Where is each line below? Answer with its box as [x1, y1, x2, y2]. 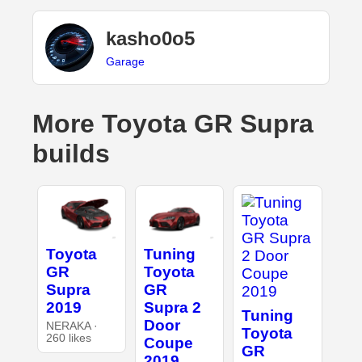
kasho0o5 [106, 27, 195, 49]
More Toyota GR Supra [32, 109, 314, 139]
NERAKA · [45, 319, 98, 332]
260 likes [45, 331, 91, 344]
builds [32, 139, 110, 169]
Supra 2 [143, 298, 201, 316]
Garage [106, 54, 145, 68]
